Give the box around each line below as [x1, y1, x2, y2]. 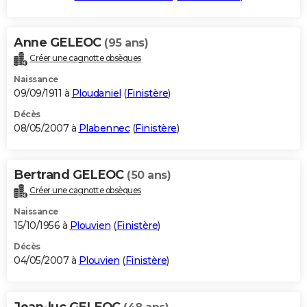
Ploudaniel [71, 86, 121, 99]
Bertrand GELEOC [14, 167, 127, 182]
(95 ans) [104, 36, 148, 49]
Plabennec [78, 121, 130, 134]
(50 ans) [127, 168, 171, 182]
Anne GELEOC [14, 34, 104, 50]
